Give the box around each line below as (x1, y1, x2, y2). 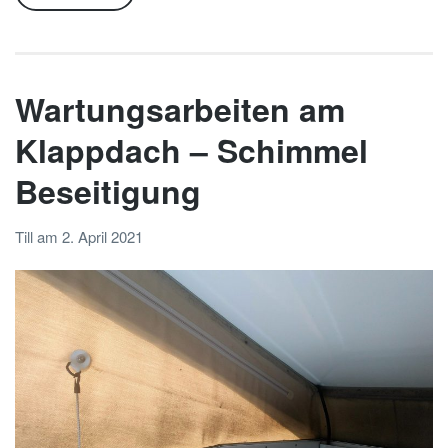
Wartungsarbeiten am (15, 85, 345, 132)
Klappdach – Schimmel (15, 126, 368, 173)
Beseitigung (15, 167, 201, 214)
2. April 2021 (62, 226, 143, 248)
